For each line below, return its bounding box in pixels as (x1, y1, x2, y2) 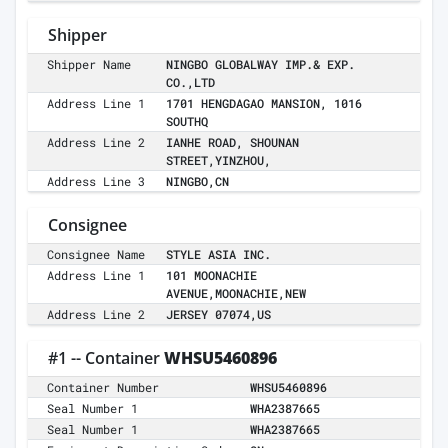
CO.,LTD (166, 74, 215, 91)
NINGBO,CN (166, 173, 229, 190)
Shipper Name (47, 56, 132, 73)
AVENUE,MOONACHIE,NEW (166, 285, 306, 302)
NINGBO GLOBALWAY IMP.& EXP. (166, 56, 355, 73)
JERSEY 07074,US (166, 306, 271, 323)
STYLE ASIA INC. (166, 246, 271, 263)
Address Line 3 (47, 173, 146, 190)
